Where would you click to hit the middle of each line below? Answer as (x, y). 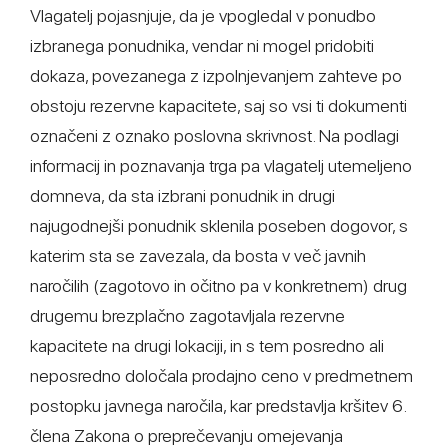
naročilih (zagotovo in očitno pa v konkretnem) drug (218, 285)
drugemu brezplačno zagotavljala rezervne (187, 315)
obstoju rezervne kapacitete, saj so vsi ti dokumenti (218, 105)
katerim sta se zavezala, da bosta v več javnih (198, 255)
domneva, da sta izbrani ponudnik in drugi (182, 195)
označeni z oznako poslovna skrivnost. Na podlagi (214, 135)
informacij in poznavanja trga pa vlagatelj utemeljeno (221, 165)
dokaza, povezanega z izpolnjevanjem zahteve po (216, 75)
